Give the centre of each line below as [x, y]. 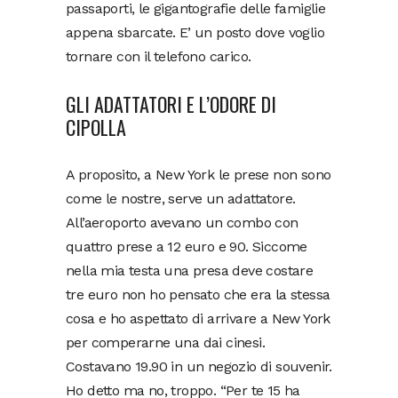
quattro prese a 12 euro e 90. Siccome [187, 247]
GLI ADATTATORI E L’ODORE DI [171, 104]
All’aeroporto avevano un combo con [182, 223]
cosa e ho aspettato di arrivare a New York [198, 318]
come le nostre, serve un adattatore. [181, 199]
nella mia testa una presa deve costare [190, 271]
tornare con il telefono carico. [159, 56]
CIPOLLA [96, 127]
